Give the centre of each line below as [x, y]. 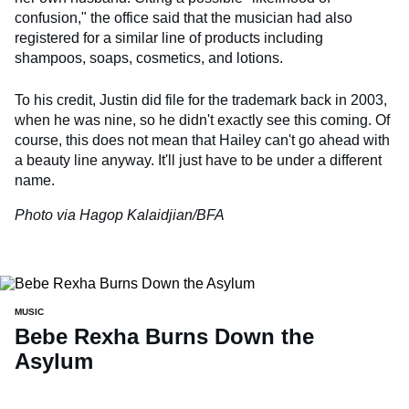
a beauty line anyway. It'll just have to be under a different [198, 161]
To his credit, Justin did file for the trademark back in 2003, [201, 100]
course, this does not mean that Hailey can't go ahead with [202, 141]
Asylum [54, 362]
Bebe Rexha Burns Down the [164, 337]
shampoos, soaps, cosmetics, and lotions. [149, 58]
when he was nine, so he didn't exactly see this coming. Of [202, 121]
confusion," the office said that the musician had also [184, 18]
